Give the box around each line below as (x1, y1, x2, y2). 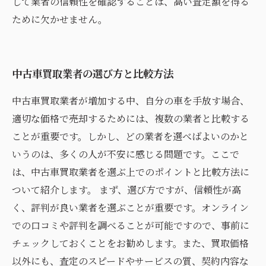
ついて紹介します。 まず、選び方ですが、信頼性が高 (12, 183, 241, 197)
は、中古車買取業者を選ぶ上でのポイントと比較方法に (12, 165, 249, 179)
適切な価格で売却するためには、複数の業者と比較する (12, 112, 249, 125)
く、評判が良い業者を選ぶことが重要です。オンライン (12, 201, 249, 214)
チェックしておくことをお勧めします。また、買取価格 (12, 236, 249, 250)
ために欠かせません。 (12, 12, 107, 26)
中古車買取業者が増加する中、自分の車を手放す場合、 (12, 94, 249, 107)
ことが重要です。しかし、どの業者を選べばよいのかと (12, 129, 249, 143)
